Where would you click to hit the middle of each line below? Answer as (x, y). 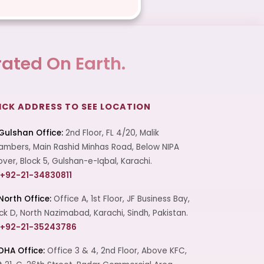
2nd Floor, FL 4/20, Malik (111, 133)
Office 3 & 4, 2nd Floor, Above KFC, (116, 250)
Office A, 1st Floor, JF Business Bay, (121, 199)
